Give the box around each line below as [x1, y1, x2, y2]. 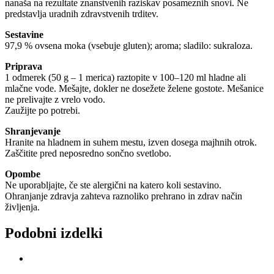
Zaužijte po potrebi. [5, 105, 80, 116]
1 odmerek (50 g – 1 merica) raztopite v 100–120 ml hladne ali [5, 72, 246, 83]
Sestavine [5, 29, 43, 40]
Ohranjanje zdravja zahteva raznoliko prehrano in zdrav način [5, 190, 242, 201]
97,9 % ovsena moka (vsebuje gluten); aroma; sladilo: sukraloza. [5, 40, 253, 51]
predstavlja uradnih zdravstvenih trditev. [5, 8, 158, 19]
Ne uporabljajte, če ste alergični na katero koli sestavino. [5, 179, 221, 190]
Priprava [5, 61, 42, 72]
